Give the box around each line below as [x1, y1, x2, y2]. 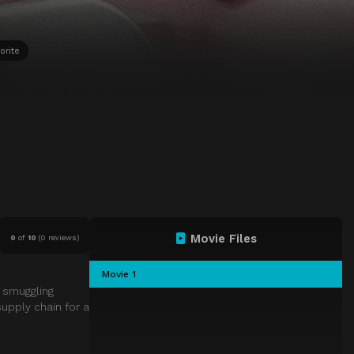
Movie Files [190, 232, 257, 247]
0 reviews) [40, 232, 79, 242]
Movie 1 [102, 269, 137, 281]
